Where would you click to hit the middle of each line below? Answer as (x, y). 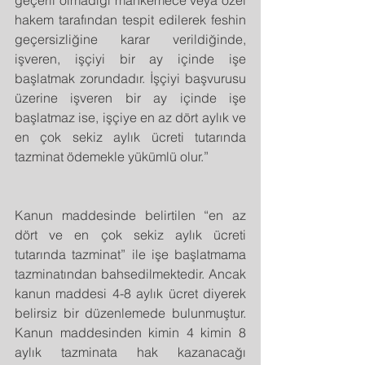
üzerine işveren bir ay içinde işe (130, 97)
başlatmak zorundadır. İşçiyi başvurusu (130, 78)
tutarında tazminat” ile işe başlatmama (130, 254)
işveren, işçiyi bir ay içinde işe (130, 58)
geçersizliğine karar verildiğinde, (130, 39)
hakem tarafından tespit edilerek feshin (130, 19)
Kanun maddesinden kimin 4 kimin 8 (130, 332)
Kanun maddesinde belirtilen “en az (130, 215)
